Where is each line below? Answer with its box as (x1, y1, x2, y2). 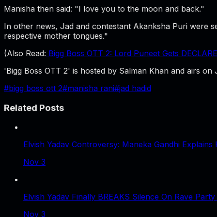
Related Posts (4, 102, 64, 113)
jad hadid (119, 83, 151, 93)
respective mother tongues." (4, 31, 108, 41)
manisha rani (67, 83, 114, 93)
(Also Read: (4, 48, 46, 58)
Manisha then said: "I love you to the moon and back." (4, 3, 204, 14)
